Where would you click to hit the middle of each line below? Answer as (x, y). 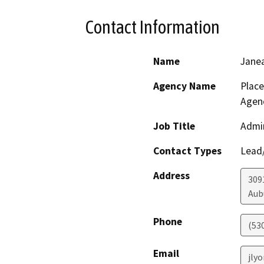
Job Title (174, 126)
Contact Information (153, 27)
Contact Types (187, 151)
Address (171, 176)
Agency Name (184, 86)
